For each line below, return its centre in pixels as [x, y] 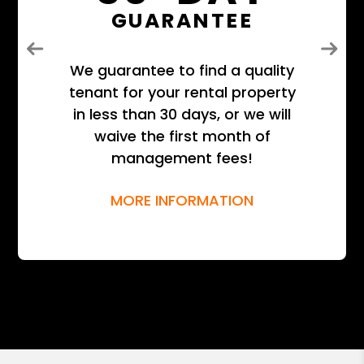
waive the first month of [182, 136]
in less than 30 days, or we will [182, 115]
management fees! [182, 158]
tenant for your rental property [182, 93]
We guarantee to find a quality [182, 71]
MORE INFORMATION [182, 201]
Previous [68, 57]
